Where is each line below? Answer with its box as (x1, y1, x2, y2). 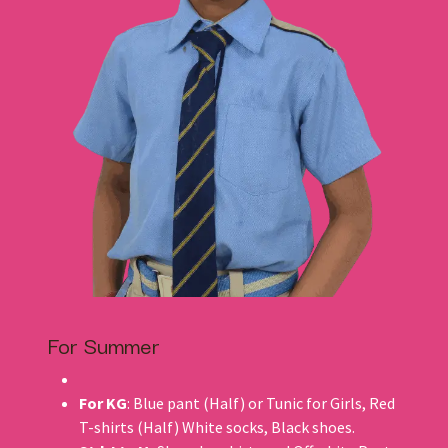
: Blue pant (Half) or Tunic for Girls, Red (127, 392, 395, 413)
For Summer (47, 326, 160, 361)
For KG (79, 392, 127, 413)
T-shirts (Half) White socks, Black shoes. (79, 416, 355, 437)
